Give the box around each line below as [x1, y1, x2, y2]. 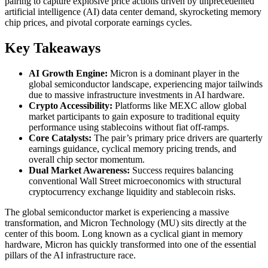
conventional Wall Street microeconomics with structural [29, 175, 241, 186]
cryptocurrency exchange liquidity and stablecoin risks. [29, 186, 236, 197]
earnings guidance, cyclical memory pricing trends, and [29, 143, 236, 154]
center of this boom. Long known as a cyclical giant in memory [5, 228, 243, 239]
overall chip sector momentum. [29, 154, 145, 165]
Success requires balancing [130, 165, 233, 175]
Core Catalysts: [29, 132, 92, 143]
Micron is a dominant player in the [108, 68, 239, 78]
